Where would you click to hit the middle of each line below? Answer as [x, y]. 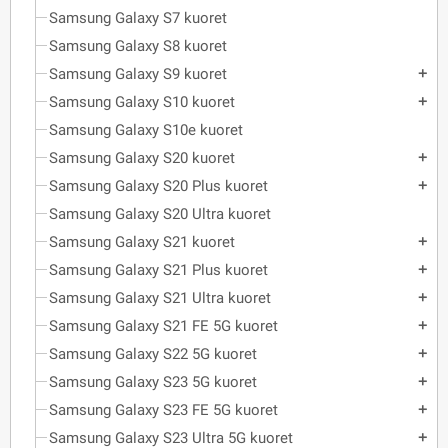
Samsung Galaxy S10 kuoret [142, 102]
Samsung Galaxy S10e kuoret [146, 130]
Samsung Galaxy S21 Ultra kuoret [160, 298]
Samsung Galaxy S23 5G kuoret [153, 382]
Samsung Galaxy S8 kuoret [138, 46]
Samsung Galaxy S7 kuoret [138, 18]
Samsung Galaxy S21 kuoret [142, 242]
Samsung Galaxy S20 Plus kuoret [158, 186]
